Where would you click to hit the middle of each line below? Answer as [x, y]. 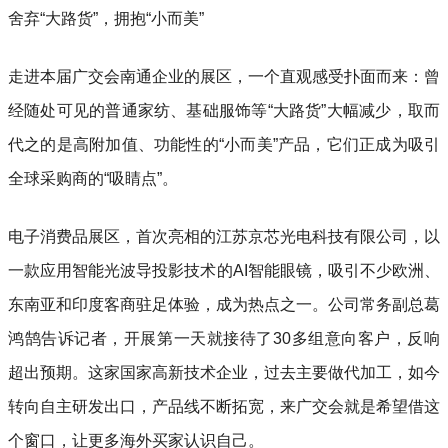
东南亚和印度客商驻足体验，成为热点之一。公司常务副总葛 [224, 304]
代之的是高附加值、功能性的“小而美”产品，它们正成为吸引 [224, 144]
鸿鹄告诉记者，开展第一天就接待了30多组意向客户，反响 [224, 338]
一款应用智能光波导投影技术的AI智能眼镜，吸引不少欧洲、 [224, 270]
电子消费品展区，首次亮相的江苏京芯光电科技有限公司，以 [224, 236]
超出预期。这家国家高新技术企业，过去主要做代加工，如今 [224, 372]
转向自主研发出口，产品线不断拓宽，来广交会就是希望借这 [224, 406]
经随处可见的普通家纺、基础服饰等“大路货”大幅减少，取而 [224, 110]
